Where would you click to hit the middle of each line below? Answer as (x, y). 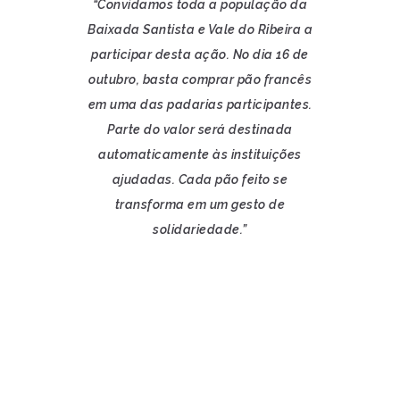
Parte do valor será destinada (200, 129)
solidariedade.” (200, 229)
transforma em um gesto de (200, 204)
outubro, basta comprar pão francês (200, 79)
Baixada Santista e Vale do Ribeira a (200, 29)
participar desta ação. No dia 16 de (200, 54)
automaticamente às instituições (200, 154)
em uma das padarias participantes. (200, 104)
